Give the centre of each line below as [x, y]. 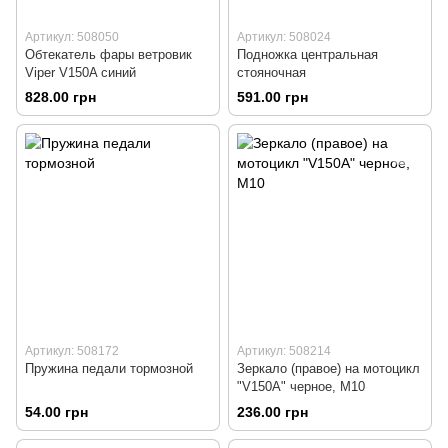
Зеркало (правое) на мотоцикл [328, 369]
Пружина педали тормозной [109, 369]
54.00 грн [56, 411]
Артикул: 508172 [72, 351]
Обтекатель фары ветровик [108, 55]
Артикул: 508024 [284, 37]
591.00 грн [272, 97]
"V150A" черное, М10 [301, 387]
